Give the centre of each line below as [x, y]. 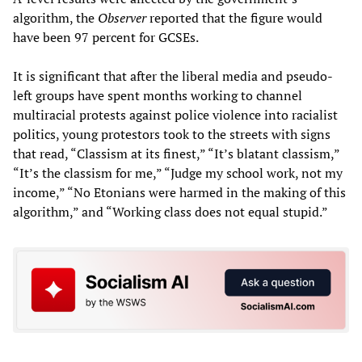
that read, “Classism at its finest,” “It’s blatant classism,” [176, 154]
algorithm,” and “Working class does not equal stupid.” [170, 212]
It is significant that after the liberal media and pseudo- [173, 76]
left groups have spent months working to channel [158, 95]
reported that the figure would [234, 18]
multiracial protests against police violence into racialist [175, 115]
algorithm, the [55, 18]
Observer [122, 18]
